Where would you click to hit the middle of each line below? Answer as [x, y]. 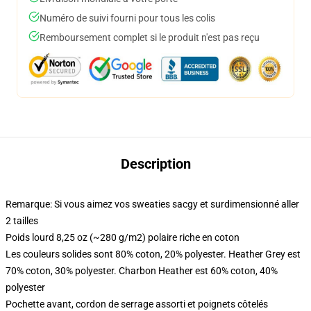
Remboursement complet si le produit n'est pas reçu [150, 37]
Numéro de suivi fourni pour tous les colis [127, 18]
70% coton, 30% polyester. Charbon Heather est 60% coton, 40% [142, 271]
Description [155, 164]
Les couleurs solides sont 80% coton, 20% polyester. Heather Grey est [153, 254]
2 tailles [22, 221]
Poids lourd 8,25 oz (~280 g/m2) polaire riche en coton [123, 237]
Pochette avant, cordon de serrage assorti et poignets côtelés [137, 304]
